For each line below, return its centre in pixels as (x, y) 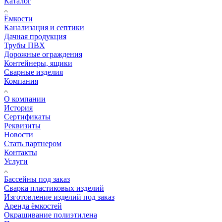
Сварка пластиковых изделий (54, 188)
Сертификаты (27, 116)
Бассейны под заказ (37, 179)
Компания (21, 81)
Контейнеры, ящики (38, 63)
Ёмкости (18, 18)
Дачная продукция (35, 36)
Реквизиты (22, 125)
